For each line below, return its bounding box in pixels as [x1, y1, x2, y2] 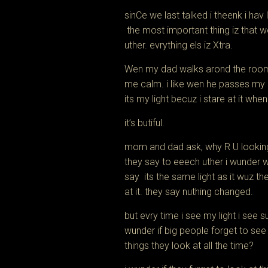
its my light [124, 93, 169, 105]
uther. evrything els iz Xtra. [124, 39, 233, 51]
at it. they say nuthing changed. [124, 186, 254, 197]
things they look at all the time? [124, 240, 254, 251]
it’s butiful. [124, 117, 167, 129]
